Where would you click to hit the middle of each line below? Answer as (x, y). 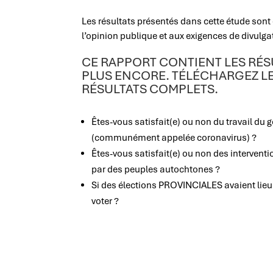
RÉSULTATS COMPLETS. (150, 88)
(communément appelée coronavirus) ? (174, 137)
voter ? (105, 201)
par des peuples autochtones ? (156, 169)
